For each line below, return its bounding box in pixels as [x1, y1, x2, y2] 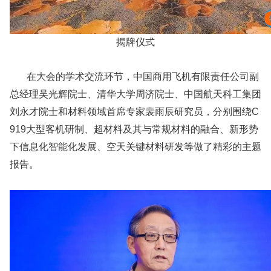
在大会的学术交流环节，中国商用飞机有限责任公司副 [10, 71, 259, 82]
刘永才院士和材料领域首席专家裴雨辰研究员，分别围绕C [10, 106, 259, 117]
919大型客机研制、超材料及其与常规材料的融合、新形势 [10, 124, 258, 135]
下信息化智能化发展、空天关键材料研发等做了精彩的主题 [10, 142, 261, 152]
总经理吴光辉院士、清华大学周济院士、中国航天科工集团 [10, 89, 261, 100]
